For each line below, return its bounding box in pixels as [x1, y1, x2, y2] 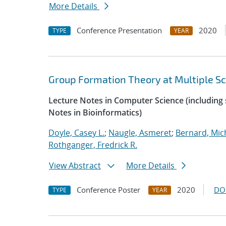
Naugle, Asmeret [108, 127, 172, 138]
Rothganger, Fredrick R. [48, 139, 137, 150]
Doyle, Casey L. [48, 127, 104, 138]
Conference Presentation [77, 25, 162, 35]
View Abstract [49, 160, 101, 171]
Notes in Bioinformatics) [48, 107, 142, 118]
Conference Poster [77, 185, 140, 195]
